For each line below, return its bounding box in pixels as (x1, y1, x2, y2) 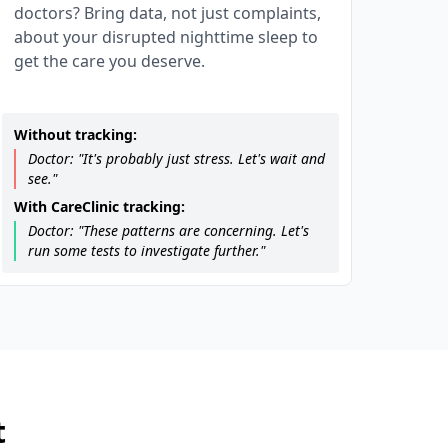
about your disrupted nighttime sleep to (14, 26, 319, 48)
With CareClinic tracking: (14, 197, 186, 216)
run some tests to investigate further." (28, 241, 266, 260)
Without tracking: (14, 125, 138, 144)
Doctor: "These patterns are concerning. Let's (28, 221, 310, 240)
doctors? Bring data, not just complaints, (14, 2, 322, 24)
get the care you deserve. (14, 50, 206, 72)
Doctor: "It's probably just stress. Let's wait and (28, 149, 326, 168)
